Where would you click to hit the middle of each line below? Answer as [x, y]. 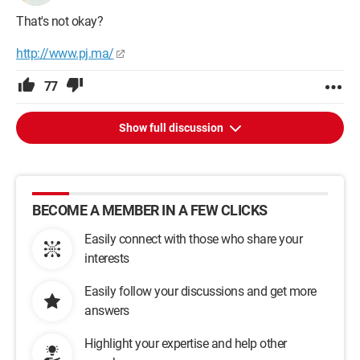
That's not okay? [59, 21]
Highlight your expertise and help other [186, 344]
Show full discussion [172, 128]
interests [107, 258]
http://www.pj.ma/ [65, 53]
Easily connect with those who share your [193, 239]
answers [107, 311]
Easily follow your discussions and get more [200, 291]
